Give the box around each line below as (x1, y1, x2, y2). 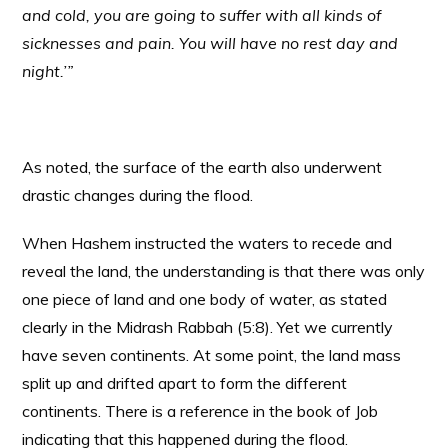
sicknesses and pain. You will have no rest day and (22, 33, 399, 53)
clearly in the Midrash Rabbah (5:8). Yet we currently (22, 317, 394, 337)
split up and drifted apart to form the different (22, 373, 348, 393)
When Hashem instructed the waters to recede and (22, 233, 393, 253)
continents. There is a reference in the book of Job (22, 401, 379, 421)
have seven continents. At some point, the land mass (22, 345, 402, 365)
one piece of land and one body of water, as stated (22, 289, 388, 309)
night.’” (22, 61, 74, 81)
